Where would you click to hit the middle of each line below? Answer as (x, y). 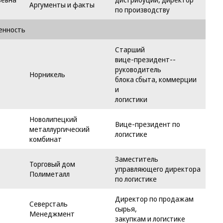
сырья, (126, 209)
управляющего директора (158, 169)
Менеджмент (52, 214)
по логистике (136, 179)
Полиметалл (50, 174)
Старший (130, 49)
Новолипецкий (53, 119)
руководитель (138, 69)
